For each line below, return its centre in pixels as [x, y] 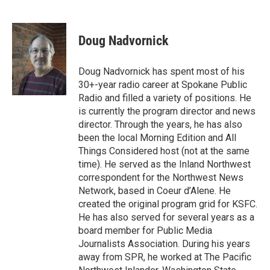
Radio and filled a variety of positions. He [165, 98]
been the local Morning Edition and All [157, 138]
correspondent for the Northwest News [161, 177]
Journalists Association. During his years [164, 244]
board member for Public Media [145, 231]
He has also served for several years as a [166, 217]
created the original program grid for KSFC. [168, 204]
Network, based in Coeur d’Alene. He [155, 191]
